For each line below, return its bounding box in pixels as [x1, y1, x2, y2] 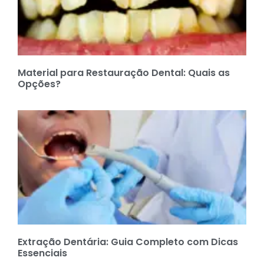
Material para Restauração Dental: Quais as [18, 65, 230, 80]
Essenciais [18, 246, 67, 260]
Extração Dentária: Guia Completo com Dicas [18, 235, 238, 249]
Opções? [18, 77, 61, 91]
